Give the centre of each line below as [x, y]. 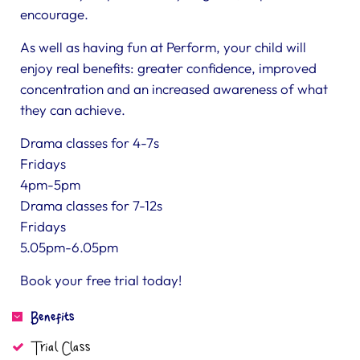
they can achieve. [73, 110]
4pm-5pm [50, 184]
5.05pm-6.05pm [69, 247]
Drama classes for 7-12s [91, 205]
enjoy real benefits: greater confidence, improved [168, 68]
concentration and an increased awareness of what [174, 89]
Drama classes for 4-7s [90, 143]
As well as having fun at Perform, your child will [163, 47]
